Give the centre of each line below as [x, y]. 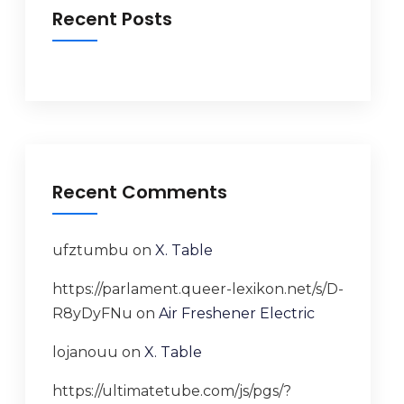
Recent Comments [139, 192]
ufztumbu [90, 250]
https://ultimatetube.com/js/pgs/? [171, 391]
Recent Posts [112, 19]
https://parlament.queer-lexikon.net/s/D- [197, 289]
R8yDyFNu [92, 313]
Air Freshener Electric [236, 313]
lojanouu [85, 352]
